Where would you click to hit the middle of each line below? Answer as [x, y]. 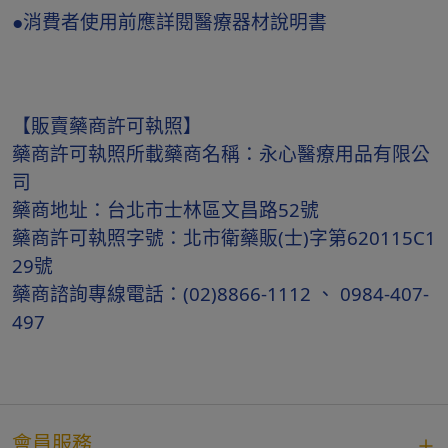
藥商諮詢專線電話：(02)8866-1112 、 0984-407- [220, 293]
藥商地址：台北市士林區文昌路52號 [168, 209]
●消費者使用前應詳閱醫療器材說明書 [169, 21]
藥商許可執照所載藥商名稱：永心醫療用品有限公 [221, 153]
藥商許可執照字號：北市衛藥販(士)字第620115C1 [224, 237]
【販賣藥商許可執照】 [107, 125]
